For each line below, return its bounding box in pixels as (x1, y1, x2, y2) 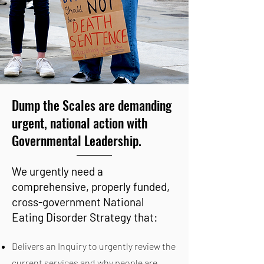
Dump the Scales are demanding (12, 95, 171, 114)
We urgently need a (12, 164, 103, 178)
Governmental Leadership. (12, 131, 141, 150)
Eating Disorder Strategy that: (12, 210, 157, 224)
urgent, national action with (12, 113, 148, 132)
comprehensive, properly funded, (12, 180, 170, 193)
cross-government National (12, 195, 144, 209)
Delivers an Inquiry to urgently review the (12, 240, 176, 252)
